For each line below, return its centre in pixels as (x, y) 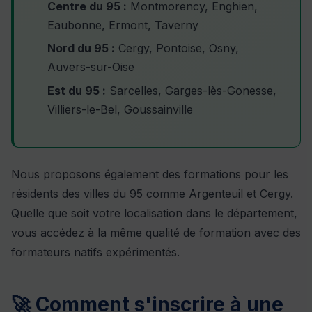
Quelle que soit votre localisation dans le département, (154, 213)
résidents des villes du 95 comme (100, 193)
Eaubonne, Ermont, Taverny (123, 25)
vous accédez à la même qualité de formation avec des (156, 232)
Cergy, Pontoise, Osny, (177, 48)
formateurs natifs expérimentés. (95, 252)
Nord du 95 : (81, 48)
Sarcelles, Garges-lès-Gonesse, (191, 90)
